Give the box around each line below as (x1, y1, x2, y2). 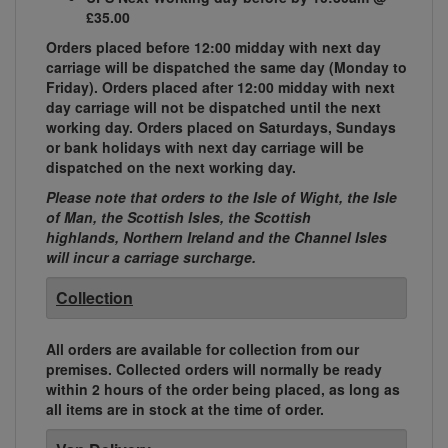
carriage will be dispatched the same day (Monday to (46, 57, 407, 78)
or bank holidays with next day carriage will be (46, 137, 364, 158)
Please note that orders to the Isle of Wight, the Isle (46, 187, 397, 208)
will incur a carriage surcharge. (46, 247, 260, 268)
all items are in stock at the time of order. (46, 399, 324, 420)
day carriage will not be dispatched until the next (46, 97, 381, 118)
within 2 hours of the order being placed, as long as (46, 379, 400, 400)
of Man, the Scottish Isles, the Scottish (46, 207, 311, 228)
